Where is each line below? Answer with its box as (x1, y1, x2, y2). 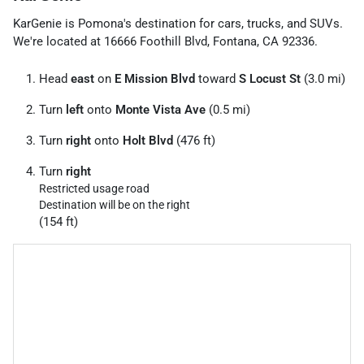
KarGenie (13, 15, 62, 31)
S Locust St (239, 71, 301, 86)
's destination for (123, 15, 214, 31)
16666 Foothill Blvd (104, 33, 207, 49)
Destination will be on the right (39, 197, 190, 211)
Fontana (213, 33, 257, 49)
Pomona (78, 15, 123, 31)
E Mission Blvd (115, 71, 195, 86)
